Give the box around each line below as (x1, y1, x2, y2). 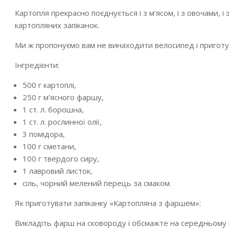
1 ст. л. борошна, (22, 104, 84, 114)
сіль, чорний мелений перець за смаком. (22, 178, 171, 188)
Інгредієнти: (15, 60, 59, 70)
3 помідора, (22, 129, 65, 139)
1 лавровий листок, (22, 166, 93, 176)
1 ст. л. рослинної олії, (22, 117, 102, 127)
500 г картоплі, (22, 80, 76, 90)
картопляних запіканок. (15, 20, 99, 30)
